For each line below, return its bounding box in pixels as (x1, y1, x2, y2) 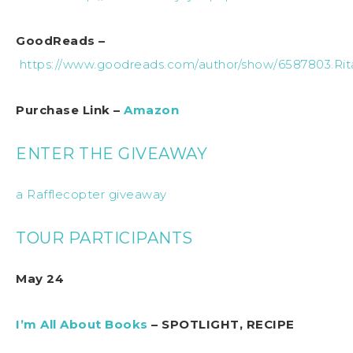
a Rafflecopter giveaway (16, 186, 167, 202)
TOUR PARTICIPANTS (16, 228, 193, 247)
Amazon (124, 102, 179, 117)
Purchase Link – (16, 102, 124, 117)
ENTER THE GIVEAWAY (16, 143, 207, 163)
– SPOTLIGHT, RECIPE (147, 316, 295, 332)
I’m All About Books (16, 316, 148, 332)
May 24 (16, 270, 64, 286)
